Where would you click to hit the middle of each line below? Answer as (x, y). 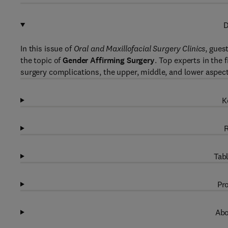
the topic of (42, 60)
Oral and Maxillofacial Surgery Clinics (139, 48)
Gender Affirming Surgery (109, 60)
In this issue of (47, 48)
